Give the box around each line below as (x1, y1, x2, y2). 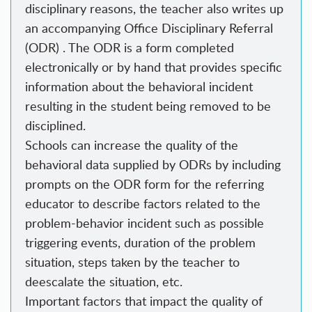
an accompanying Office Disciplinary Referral (25, 19, 273, 37)
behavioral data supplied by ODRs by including (25, 156, 281, 173)
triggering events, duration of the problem (25, 234, 256, 251)
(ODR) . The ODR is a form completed (25, 39, 234, 56)
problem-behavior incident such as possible (25, 214, 264, 232)
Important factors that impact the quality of (25, 292, 263, 310)
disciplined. (25, 117, 86, 134)
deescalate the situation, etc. (25, 273, 182, 290)
